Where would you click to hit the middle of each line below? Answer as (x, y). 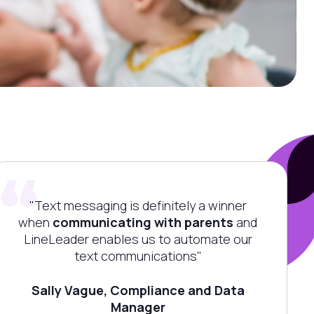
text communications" (138, 255)
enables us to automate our (170, 239)
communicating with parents (143, 222)
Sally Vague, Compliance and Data (138, 291)
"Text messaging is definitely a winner (138, 205)
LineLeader (56, 239)
